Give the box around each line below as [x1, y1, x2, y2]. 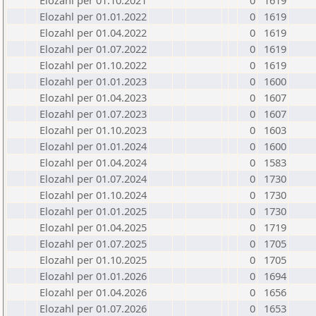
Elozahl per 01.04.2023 [39, 90, 147, 104]
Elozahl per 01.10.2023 [39, 123, 147, 137]
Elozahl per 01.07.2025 [39, 236, 147, 250]
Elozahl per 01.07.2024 [39, 171, 147, 186]
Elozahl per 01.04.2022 [39, 25, 147, 39]
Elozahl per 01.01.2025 [39, 204, 147, 218]
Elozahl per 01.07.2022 [39, 42, 147, 56]
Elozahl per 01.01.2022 [39, 9, 147, 23]
